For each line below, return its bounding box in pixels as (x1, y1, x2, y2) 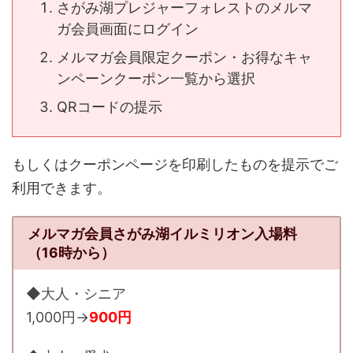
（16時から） (27, 243, 115, 261)
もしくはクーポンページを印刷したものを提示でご (12, 156, 338, 173)
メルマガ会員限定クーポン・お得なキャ (57, 48, 312, 65)
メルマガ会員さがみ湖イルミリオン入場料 (27, 225, 297, 242)
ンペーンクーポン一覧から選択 (57, 69, 255, 87)
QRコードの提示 (57, 98, 162, 115)
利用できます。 (12, 180, 111, 197)
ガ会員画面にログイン (57, 20, 199, 37)
